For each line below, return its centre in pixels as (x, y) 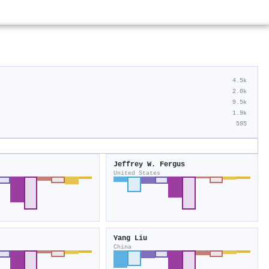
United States (137, 173)
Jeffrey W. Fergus (150, 165)
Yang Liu (131, 239)
